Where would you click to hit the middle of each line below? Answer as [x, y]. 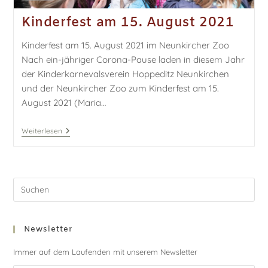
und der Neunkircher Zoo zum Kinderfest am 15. [120, 89]
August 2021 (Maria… [63, 103]
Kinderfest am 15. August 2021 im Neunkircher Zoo [125, 45]
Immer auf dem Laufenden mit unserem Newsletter [106, 252]
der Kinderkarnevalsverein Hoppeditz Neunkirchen [125, 74]
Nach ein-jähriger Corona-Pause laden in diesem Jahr [133, 60]
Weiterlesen [42, 131]
